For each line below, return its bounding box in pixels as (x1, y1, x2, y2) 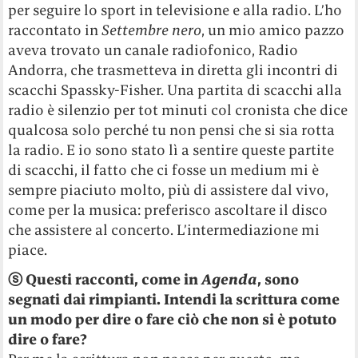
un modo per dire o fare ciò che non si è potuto (8, 310, 337, 329)
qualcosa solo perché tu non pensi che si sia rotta (8, 121, 336, 140)
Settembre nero (101, 21, 202, 40)
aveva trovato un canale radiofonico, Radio (8, 41, 299, 60)
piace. (8, 241, 48, 260)
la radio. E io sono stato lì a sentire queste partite (8, 141, 335, 160)
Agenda (201, 270, 258, 289)
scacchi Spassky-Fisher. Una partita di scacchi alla (8, 81, 343, 100)
